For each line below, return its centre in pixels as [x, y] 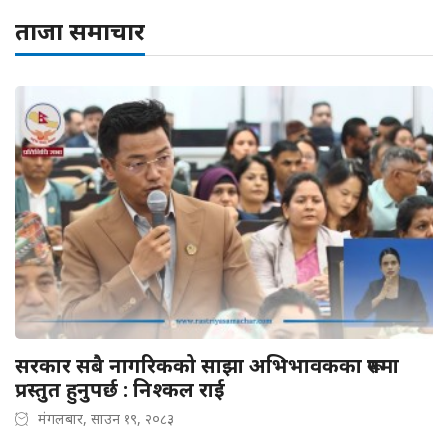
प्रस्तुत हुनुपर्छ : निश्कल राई [120, 390]
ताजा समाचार [80, 31]
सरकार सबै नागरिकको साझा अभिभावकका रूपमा [207, 366]
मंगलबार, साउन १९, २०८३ [106, 419]
